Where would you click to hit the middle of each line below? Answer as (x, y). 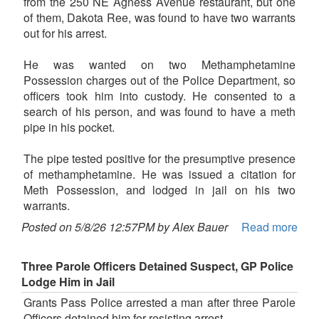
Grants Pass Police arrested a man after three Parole (159, 302)
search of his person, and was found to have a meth (159, 111)
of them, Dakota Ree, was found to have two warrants (159, 17)
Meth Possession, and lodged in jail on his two (159, 189)
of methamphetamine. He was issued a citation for (159, 174)
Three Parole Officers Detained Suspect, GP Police (157, 266)
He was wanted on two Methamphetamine (159, 64)
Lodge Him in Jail (68, 281)
